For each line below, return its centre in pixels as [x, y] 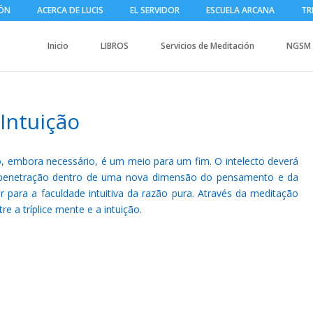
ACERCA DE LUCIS [71, 10]
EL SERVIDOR [155, 10]
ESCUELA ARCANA [241, 10]
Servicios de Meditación [208, 46]
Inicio [58, 46]
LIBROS [115, 46]
